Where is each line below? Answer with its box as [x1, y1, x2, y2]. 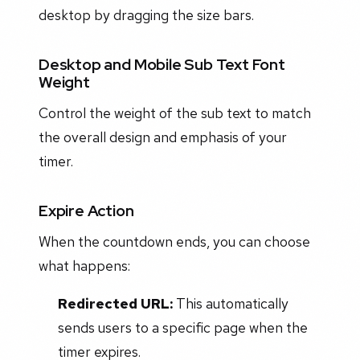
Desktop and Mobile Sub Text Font [39, 53, 285, 75]
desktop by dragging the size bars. [39, 5, 254, 24]
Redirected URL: [57, 294, 173, 313]
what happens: [39, 256, 130, 275]
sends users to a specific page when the [57, 318, 308, 337]
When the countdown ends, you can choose [39, 231, 310, 251]
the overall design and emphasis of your [39, 127, 287, 146]
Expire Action [39, 199, 134, 221]
